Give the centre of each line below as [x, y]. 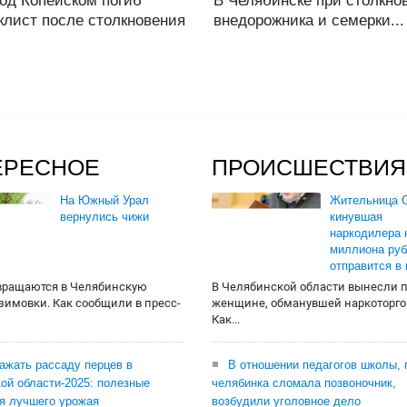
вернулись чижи [104, 217]
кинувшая [356, 217]
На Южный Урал [104, 201]
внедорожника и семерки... [308, 21]
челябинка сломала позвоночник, [304, 383]
